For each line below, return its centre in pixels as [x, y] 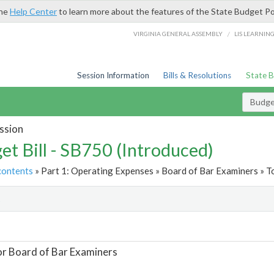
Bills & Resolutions [198, 75]
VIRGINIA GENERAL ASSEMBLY [178, 33]
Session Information [113, 75]
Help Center [33, 11]
